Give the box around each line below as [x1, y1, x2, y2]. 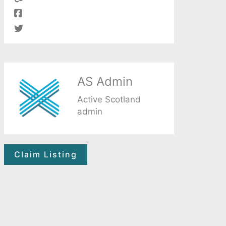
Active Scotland [77, 94, 141, 104]
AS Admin [77, 74, 133, 89]
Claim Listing [14, 149, 78, 160]
